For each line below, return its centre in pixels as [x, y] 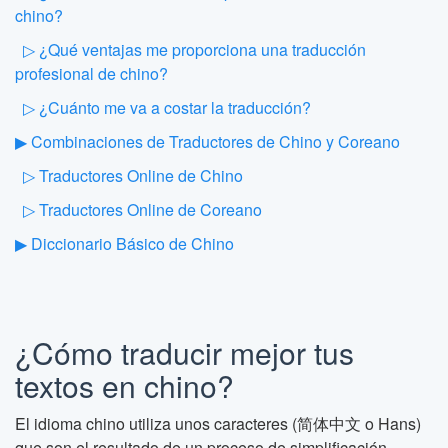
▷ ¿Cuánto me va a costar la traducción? [167, 107]
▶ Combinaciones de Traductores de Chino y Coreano [207, 141]
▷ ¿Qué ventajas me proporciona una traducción [194, 49]
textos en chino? [124, 385]
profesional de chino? [91, 73]
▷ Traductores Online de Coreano [142, 209]
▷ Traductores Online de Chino [133, 175]
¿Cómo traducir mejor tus [184, 352]
